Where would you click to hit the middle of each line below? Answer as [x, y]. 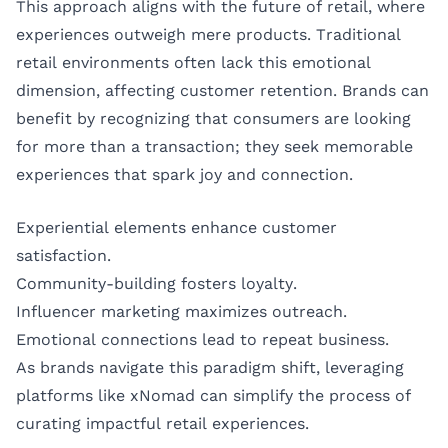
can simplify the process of [303, 396]
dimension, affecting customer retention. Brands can [222, 90]
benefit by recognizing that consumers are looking [213, 118]
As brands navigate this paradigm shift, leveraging [210, 368]
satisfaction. [63, 256]
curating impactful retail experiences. [162, 424]
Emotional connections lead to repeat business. [202, 340]
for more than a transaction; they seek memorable [214, 146]
